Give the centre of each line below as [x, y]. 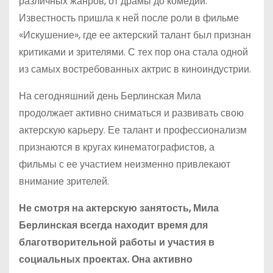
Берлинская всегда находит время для [113, 225]
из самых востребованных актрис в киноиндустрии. [135, 69]
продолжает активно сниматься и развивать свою [131, 113]
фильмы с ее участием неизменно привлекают [125, 164]
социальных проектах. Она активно [106, 259]
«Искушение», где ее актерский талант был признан [135, 35]
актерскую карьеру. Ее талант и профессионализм [133, 130]
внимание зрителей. [64, 181]
